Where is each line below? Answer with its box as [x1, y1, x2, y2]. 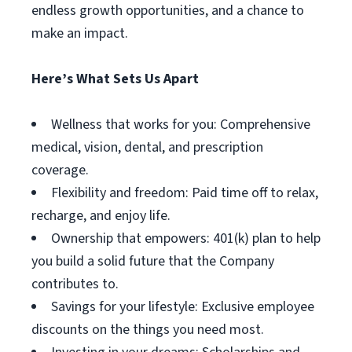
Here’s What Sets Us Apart [31, 69, 199, 89]
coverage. [31, 160, 89, 180]
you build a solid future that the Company [31, 251, 274, 271]
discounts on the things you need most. [31, 320, 264, 339]
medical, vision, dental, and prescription [31, 137, 263, 157]
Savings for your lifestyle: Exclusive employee [51, 297, 314, 317]
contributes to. [31, 274, 119, 294]
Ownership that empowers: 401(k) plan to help [51, 229, 321, 248]
